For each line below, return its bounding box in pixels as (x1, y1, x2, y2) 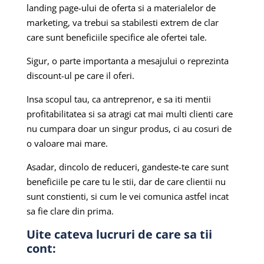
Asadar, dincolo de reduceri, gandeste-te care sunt (26, 160, 229, 173)
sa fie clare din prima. (26, 204, 114, 217)
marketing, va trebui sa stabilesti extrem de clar (26, 16, 219, 28)
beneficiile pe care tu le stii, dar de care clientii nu (26, 175, 226, 187)
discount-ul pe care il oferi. (26, 69, 134, 81)
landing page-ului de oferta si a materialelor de (26, 1, 216, 14)
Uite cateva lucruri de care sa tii (26, 226, 212, 242)
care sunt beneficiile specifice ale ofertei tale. (26, 31, 207, 43)
